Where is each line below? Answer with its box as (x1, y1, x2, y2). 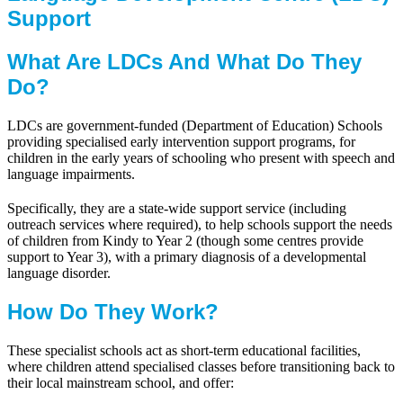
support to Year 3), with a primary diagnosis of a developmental (7, 248, 366, 264)
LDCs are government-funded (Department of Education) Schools (7, 117, 382, 133)
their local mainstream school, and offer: (7, 374, 234, 390)
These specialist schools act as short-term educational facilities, (7, 342, 361, 358)
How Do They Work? (7, 299, 219, 324)
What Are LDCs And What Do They (7, 49, 362, 74)
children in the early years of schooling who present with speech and (7, 149, 395, 166)
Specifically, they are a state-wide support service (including (7, 200, 346, 216)
